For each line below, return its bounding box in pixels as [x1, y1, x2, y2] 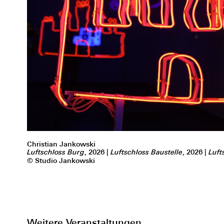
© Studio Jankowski [26, 156, 95, 164]
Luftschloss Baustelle [110, 148, 182, 156]
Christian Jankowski [26, 140, 95, 148]
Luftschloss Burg [26, 148, 84, 156]
